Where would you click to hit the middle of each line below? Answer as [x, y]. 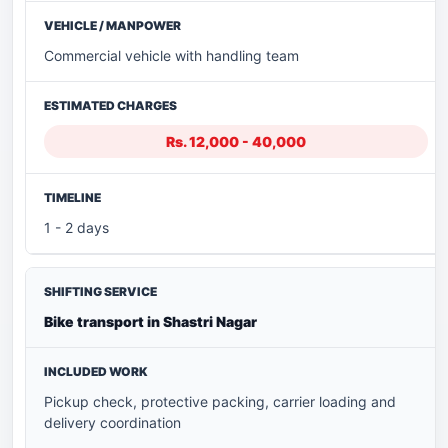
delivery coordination [112, 422]
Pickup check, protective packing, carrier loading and [220, 401]
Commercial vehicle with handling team [171, 55]
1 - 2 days [76, 227]
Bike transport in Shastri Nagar [150, 321]
